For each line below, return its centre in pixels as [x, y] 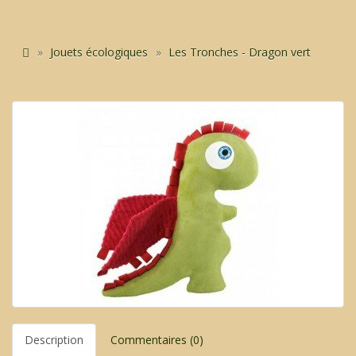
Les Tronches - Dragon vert [240, 52]
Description [54, 340]
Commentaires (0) [157, 340]
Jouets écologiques [99, 52]
